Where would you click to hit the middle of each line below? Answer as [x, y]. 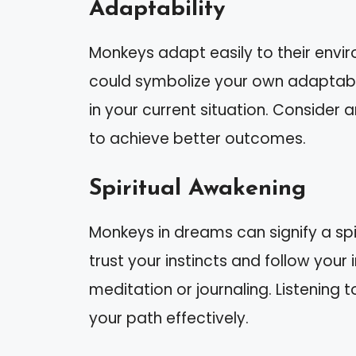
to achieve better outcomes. [197, 138]
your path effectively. [169, 319]
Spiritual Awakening [197, 189]
